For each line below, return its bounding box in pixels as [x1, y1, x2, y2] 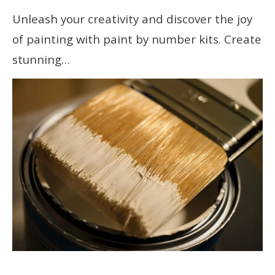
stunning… [12, 52, 70, 67]
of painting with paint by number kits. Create [12, 31, 261, 47]
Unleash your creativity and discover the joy [12, 11, 252, 26]
